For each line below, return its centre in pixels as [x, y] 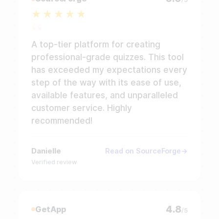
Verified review [54, 162]
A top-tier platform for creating [96, 44]
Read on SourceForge [143, 151]
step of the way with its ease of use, [106, 82]
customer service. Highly [82, 108]
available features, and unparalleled [105, 95]
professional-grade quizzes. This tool [108, 57]
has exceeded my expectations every [109, 69]
